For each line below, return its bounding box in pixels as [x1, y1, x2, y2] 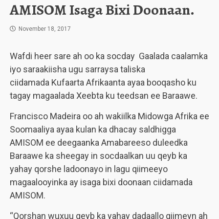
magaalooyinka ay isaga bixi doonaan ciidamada [10, 177, 193, 187]
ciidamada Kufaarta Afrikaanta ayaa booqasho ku [10, 77, 197, 88]
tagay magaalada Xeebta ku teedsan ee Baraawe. [10, 90, 197, 101]
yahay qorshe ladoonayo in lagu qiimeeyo [10, 164, 168, 174]
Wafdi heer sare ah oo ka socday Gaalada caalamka [10, 51, 208, 61]
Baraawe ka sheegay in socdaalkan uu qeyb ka [10, 151, 187, 161]
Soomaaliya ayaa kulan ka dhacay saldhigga [10, 124, 176, 134]
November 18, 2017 [17, 25, 72, 32]
